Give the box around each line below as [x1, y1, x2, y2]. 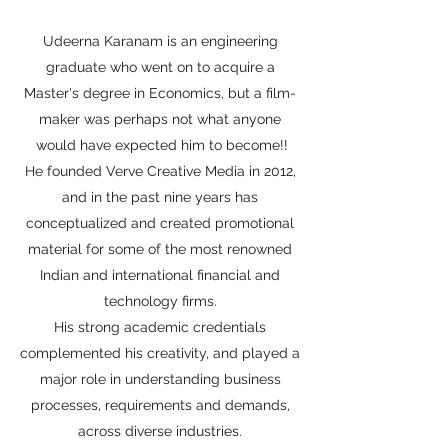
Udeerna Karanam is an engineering [42, 33, 278, 49]
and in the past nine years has [62, 189, 258, 205]
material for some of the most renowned [28, 241, 292, 257]
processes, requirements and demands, [30, 397, 290, 413]
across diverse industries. [78, 423, 242, 439]
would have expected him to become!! [32, 137, 288, 153]
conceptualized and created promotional [26, 215, 294, 231]
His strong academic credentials [54, 319, 266, 335]
